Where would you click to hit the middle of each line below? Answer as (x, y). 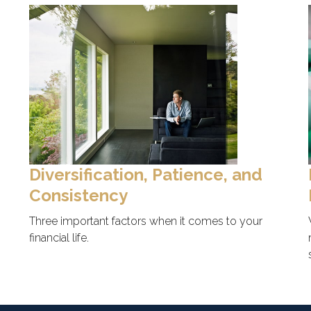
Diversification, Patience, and (145, 175)
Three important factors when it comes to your (145, 221)
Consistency (78, 196)
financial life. (59, 238)
